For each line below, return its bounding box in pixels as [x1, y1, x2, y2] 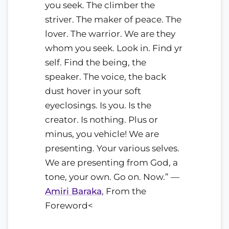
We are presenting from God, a [45, 157, 178, 168]
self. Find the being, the [45, 57, 146, 67]
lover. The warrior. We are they [45, 28, 175, 39]
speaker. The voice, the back [45, 71, 166, 82]
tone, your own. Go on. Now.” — [45, 171, 179, 182]
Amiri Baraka [45, 186, 102, 196]
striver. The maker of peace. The [45, 14, 181, 25]
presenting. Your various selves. [45, 143, 179, 153]
